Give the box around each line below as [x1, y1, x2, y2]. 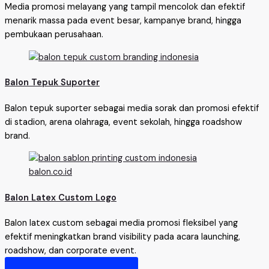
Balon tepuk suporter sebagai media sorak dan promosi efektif [5, 102, 259, 114]
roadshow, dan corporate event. [5, 245, 136, 257]
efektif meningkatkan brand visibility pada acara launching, [5, 231, 240, 243]
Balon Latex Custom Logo [5, 192, 116, 204]
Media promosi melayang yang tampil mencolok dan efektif [5, 1, 245, 13]
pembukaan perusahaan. [5, 29, 103, 41]
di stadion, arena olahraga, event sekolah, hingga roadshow [5, 116, 242, 128]
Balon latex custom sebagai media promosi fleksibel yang [5, 217, 238, 229]
